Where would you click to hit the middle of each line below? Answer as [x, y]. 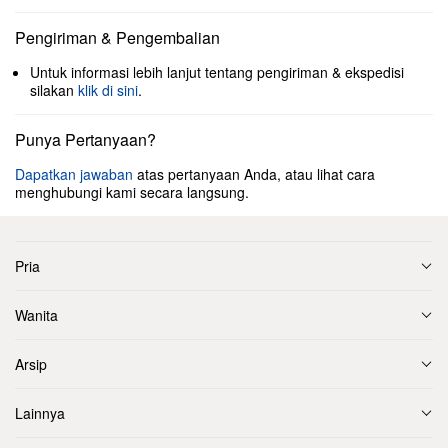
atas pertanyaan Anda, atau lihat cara [254, 174]
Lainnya [40, 413]
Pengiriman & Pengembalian [117, 37]
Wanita [36, 315]
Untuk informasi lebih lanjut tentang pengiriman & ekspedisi [217, 72]
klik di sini [108, 90]
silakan [54, 90]
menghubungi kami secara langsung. [132, 192]
